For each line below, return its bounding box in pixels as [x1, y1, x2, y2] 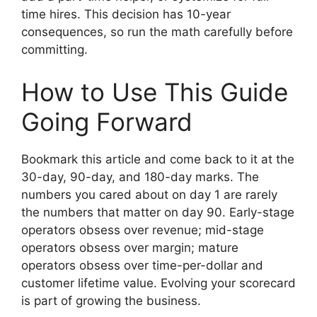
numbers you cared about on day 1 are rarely [21, 187, 277, 202]
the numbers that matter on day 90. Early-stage [21, 204, 294, 219]
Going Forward [21, 106, 192, 137]
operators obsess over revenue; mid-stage [21, 222, 264, 237]
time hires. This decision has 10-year [21, 7, 231, 22]
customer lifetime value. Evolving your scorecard [21, 275, 296, 290]
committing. [21, 42, 88, 57]
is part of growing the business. [21, 293, 201, 308]
